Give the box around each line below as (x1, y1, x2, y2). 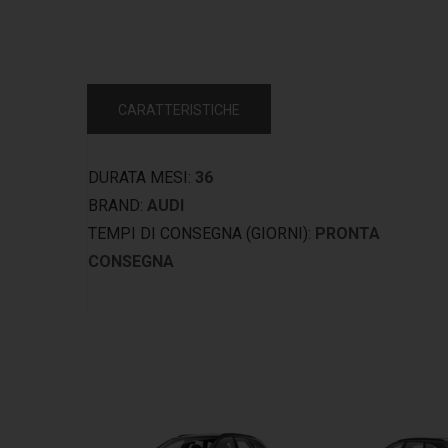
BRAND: (88, 196, 143, 215)
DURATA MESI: (88, 168, 191, 187)
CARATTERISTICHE (118, 102, 240, 118)
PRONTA (315, 224, 380, 243)
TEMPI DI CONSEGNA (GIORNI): (88, 224, 311, 243)
